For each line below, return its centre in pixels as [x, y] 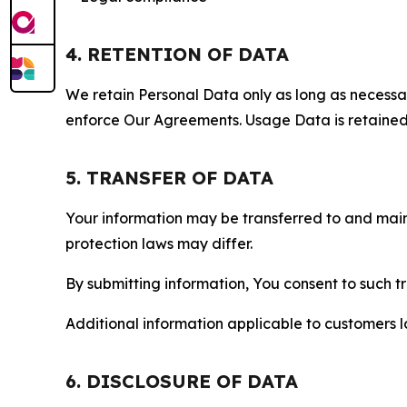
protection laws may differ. [159, 243]
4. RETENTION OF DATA [177, 54]
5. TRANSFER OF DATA [169, 178]
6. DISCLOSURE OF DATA [182, 381]
